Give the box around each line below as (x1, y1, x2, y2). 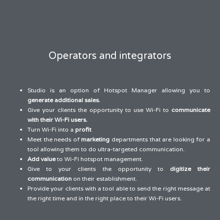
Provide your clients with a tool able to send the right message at (27, 185, 210, 192)
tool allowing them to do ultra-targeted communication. (27, 145, 185, 153)
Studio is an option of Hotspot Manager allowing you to (27, 86, 210, 94)
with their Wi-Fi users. (27, 116, 87, 124)
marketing (81, 136, 110, 143)
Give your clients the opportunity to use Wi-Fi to (27, 106, 171, 114)
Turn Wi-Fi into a (27, 126, 75, 134)
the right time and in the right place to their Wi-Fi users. (27, 194, 182, 202)
